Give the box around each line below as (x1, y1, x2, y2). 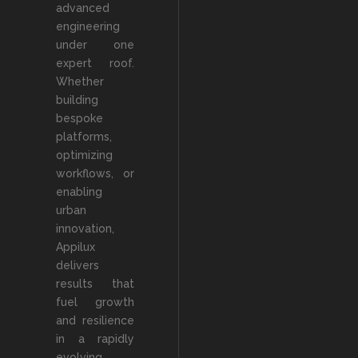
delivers (56, 259, 99, 272)
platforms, (56, 130, 112, 143)
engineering (56, 20, 120, 33)
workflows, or (56, 167, 134, 180)
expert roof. (56, 57, 134, 70)
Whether (56, 75, 104, 88)
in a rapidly (56, 332, 134, 345)
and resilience (56, 314, 134, 327)
